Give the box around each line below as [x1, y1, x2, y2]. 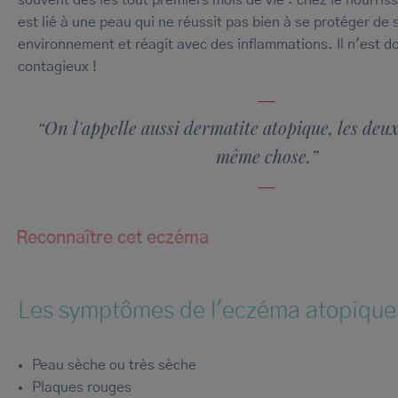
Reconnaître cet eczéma [16, 228, 209, 247]
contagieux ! [18, 60, 97, 75]
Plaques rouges [32, 380, 131, 395]
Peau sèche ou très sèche [32, 358, 196, 373]
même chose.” [215, 143, 318, 168]
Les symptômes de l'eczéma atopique [18, 298, 396, 322]
